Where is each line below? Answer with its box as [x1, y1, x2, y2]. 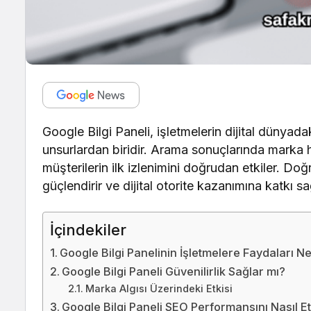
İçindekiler [50, 221, 126, 239]
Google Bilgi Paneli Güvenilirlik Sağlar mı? [62, 264, 286, 278]
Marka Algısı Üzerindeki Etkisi [85, 283, 233, 295]
